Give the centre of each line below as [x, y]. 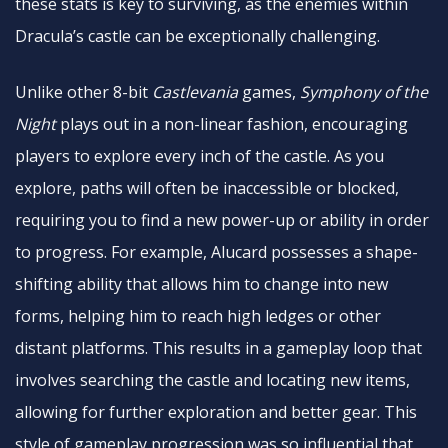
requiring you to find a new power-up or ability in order [222, 220]
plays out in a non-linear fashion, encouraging [232, 124]
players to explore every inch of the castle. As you [199, 156]
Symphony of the [364, 92]
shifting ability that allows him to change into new [201, 284]
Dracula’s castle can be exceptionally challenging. [199, 36]
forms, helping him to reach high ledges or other [198, 316]
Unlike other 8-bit [83, 92]
